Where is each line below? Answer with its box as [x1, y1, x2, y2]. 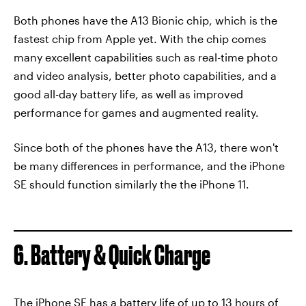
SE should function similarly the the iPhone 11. [14, 178, 249, 191]
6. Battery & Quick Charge [14, 240, 210, 271]
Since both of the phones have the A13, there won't [14, 141, 279, 154]
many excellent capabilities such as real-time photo [14, 51, 278, 64]
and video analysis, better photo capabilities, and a [14, 69, 277, 83]
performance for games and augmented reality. [14, 106, 259, 120]
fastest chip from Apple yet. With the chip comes [14, 32, 266, 46]
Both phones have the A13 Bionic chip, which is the [14, 14, 277, 27]
